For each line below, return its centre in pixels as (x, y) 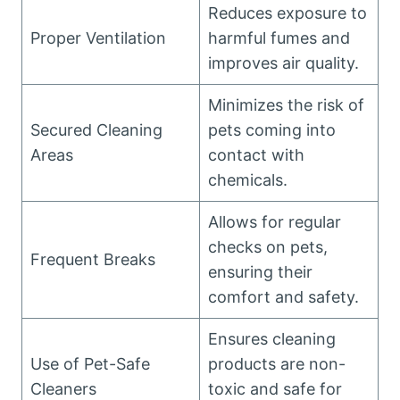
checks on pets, (268, 247)
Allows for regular (275, 222)
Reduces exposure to (287, 13)
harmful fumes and (279, 38)
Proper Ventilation (98, 38)
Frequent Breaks (93, 259)
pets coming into (272, 130)
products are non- (277, 364)
